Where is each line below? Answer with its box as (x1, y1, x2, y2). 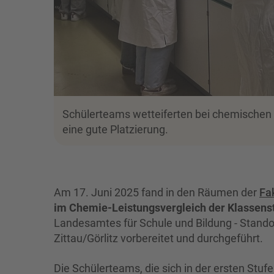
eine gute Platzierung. (62, 122, 168, 136)
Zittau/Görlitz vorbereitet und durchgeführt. (54, 231, 265, 245)
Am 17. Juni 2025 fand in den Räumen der (54, 185, 259, 199)
